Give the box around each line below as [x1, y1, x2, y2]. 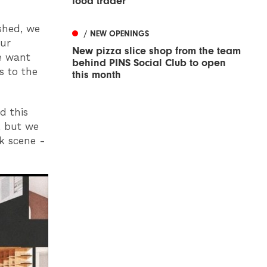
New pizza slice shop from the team [72, 45, 241, 58]
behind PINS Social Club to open [72, 57, 226, 70]
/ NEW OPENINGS [84, 29, 149, 39]
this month [72, 69, 121, 82]
